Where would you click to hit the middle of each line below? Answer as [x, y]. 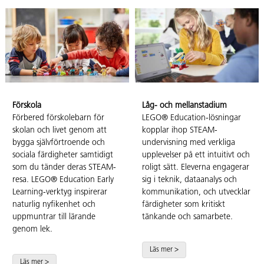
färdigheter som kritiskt [184, 205]
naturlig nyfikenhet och [54, 205]
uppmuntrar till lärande [54, 217]
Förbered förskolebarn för [58, 118]
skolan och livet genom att [60, 131]
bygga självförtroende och [59, 143]
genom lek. [32, 230]
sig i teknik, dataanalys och [189, 180]
